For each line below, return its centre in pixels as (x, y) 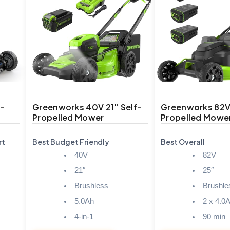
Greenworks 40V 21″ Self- (87, 107)
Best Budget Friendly (71, 141)
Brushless (91, 186)
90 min (214, 216)
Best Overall (183, 141)
